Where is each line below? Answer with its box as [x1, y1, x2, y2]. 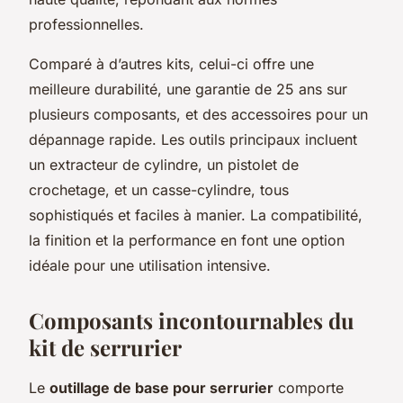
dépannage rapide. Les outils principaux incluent [29, 130, 357, 148]
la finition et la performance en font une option [29, 230, 345, 249]
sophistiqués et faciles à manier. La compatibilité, [29, 205, 363, 224]
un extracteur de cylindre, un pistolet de [29, 155, 299, 174]
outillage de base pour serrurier [49, 378, 273, 397]
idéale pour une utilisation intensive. [29, 255, 271, 274]
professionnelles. [29, 14, 144, 33]
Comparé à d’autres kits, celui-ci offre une [29, 54, 314, 73]
